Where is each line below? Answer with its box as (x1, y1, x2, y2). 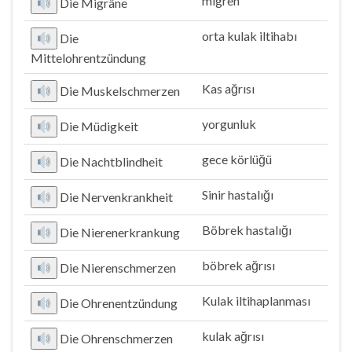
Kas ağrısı (202, 81, 255, 96)
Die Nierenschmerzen (60, 260, 177, 275)
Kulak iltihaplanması (202, 293, 310, 308)
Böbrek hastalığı (202, 222, 291, 237)
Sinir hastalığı (202, 187, 273, 202)
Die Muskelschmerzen (60, 83, 181, 98)
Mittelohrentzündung (31, 50, 146, 65)
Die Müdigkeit (60, 119, 139, 134)
